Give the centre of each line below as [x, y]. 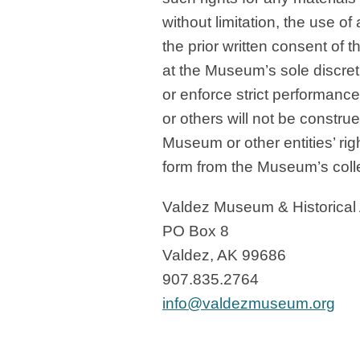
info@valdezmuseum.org [249, 303]
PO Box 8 [196, 231]
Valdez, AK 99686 [224, 255]
